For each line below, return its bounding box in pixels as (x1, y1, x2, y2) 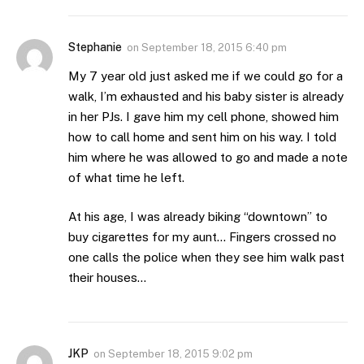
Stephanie (68, 41, 122, 54)
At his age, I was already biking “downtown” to (68, 209, 327, 223)
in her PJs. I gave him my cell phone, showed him (68, 110, 339, 124)
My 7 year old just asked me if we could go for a (68, 69, 343, 84)
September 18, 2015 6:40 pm (141, 41, 287, 54)
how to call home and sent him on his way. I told (68, 130, 336, 145)
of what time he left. (68, 171, 184, 185)
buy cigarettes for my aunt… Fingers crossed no (68, 229, 336, 244)
